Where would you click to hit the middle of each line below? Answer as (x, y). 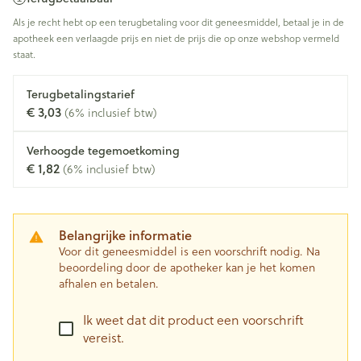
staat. (24, 54)
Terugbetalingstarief (81, 94)
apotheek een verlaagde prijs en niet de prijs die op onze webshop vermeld (176, 38)
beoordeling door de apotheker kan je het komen (187, 267)
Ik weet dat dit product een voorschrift (193, 320)
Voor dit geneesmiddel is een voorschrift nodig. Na (189, 251)
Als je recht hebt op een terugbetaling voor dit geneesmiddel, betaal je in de (178, 22)
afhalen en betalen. (109, 283)
